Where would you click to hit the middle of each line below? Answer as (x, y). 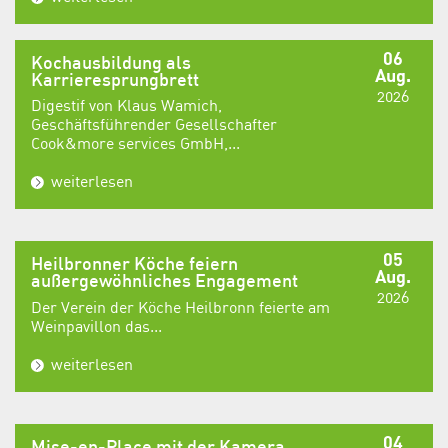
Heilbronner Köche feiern (134, 266)
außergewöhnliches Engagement (164, 283)
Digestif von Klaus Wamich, (126, 105)
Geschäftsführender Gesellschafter (154, 124)
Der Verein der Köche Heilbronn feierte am (180, 306)
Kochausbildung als (111, 64)
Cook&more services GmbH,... (135, 143)
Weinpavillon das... (96, 325)
